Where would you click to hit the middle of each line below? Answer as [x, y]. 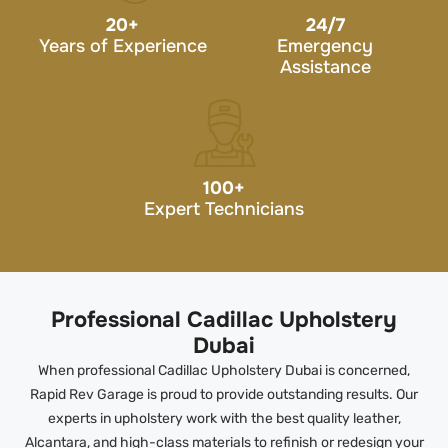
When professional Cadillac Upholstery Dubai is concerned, [224, 371]
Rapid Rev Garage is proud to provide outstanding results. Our [224, 395]
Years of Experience [122, 45]
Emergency [325, 45]
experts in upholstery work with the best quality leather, [224, 419]
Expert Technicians [224, 208]
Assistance [325, 66]
